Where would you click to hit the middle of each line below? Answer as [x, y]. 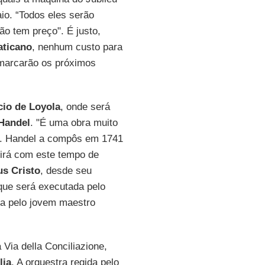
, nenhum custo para [77, 47]
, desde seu [66, 171]
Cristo [25, 171]
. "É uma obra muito [74, 123]
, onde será [85, 107]
